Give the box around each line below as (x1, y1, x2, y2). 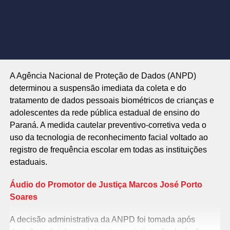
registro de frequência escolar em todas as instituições (9, 145, 207, 154)
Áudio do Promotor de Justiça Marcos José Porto (9, 180, 202, 189)
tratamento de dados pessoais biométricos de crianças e (9, 95, 214, 105)
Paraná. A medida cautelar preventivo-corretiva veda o (9, 120, 206, 129)
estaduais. (9, 157, 47, 166)
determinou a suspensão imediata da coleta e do (9, 83, 186, 92)
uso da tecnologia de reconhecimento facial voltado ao (9, 132, 208, 142)
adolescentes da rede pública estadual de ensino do (9, 108, 200, 117)
